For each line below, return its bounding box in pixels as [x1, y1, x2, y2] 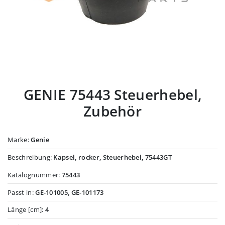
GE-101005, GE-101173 [35, 187, 104, 197]
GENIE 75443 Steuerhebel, [23, 84, 202, 104]
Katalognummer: [8, 170, 62, 179]
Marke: [8, 135, 31, 145]
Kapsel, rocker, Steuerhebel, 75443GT [53, 152, 172, 162]
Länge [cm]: [8, 205, 45, 214]
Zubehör [83, 101, 142, 121]
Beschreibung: [8, 152, 54, 162]
